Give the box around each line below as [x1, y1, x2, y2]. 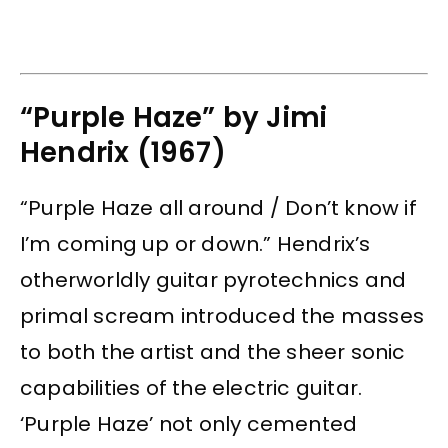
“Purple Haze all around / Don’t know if [20, 194, 417, 223]
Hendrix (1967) [20, 132, 226, 172]
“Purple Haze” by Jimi [20, 97, 328, 137]
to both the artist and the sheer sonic [20, 338, 406, 367]
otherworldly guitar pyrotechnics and [20, 266, 407, 295]
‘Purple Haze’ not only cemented [20, 410, 358, 439]
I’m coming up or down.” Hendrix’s [20, 230, 371, 259]
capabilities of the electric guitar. [20, 374, 363, 403]
